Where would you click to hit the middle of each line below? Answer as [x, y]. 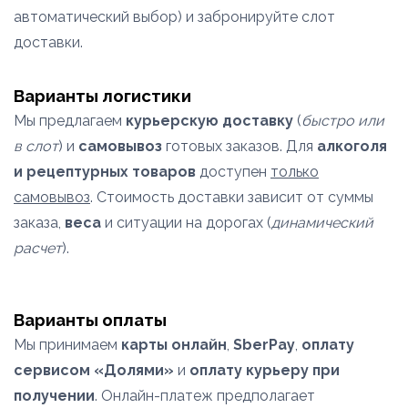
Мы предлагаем [70, 121]
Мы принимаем [67, 345]
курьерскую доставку [209, 121]
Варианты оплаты [90, 320]
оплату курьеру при [265, 370]
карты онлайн [174, 345]
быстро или [343, 121]
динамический [322, 223]
